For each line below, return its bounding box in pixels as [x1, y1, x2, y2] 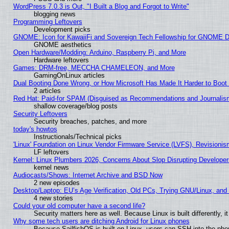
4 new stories [33, 194, 73, 202]
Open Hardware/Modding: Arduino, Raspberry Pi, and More [13, 48, 186, 56]
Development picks [33, 25, 90, 33]
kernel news [33, 163, 69, 171]
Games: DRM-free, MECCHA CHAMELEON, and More [13, 63, 175, 72]
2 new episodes [33, 178, 80, 187]
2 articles [33, 86, 61, 95]
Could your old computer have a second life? [13, 201, 145, 210]
